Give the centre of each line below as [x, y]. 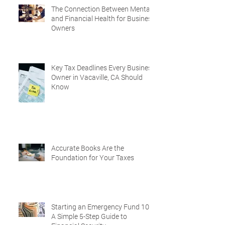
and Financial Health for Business [103, 19]
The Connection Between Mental [101, 9]
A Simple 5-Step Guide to [89, 216]
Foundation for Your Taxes [93, 158]
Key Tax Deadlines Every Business [103, 68]
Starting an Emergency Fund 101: [103, 207]
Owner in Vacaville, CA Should [97, 77]
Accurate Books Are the [88, 148]
